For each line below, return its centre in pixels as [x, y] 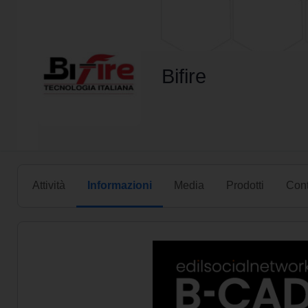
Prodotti [245, 185]
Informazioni [120, 185]
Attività [49, 185]
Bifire [184, 76]
